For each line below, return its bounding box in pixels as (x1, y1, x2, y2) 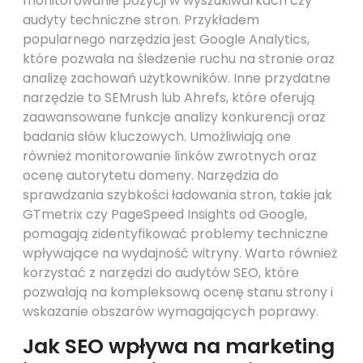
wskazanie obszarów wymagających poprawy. (23, 302, 318, 321)
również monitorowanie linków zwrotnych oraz (23, 147, 317, 165)
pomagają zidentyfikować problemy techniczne (23, 224, 328, 243)
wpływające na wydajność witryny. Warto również (23, 244, 337, 263)
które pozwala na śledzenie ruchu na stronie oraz (23, 49, 335, 68)
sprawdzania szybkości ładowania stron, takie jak (23, 186, 332, 204)
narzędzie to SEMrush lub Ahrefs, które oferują (23, 88, 315, 107)
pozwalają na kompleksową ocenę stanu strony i (23, 283, 333, 301)
